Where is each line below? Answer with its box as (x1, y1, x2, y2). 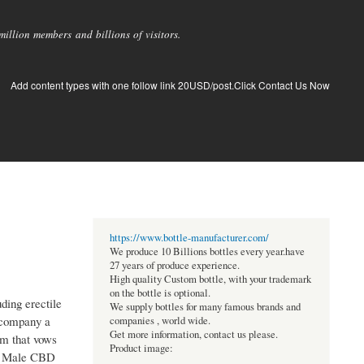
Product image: (109, 341, 173, 356)
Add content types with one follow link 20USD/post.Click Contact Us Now (11, 78, 330, 92)
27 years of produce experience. (109, 258, 240, 273)
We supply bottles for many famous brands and (109, 300, 301, 314)
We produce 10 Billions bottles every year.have (109, 245, 305, 259)
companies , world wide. (109, 314, 210, 328)
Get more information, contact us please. (109, 327, 278, 342)
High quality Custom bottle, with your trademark (109, 272, 311, 287)
